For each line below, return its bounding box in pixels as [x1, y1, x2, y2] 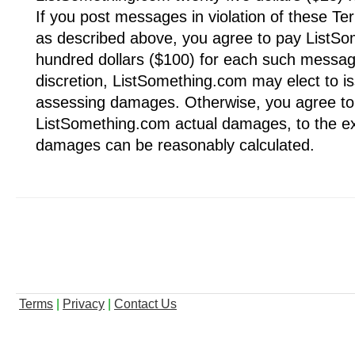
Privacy [63, 296, 105, 311]
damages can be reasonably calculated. [36, 136, 315, 154]
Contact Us [114, 296, 177, 311]
